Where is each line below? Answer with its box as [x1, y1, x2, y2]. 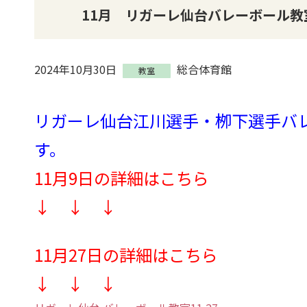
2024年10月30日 [34, 61, 116, 77]
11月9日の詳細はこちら [34, 166, 209, 190]
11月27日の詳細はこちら [34, 243, 218, 267]
